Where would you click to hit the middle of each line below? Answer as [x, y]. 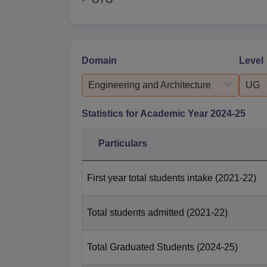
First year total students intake [150, 178]
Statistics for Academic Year [146, 113]
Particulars [123, 143]
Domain [99, 60]
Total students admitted [136, 212]
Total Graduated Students [141, 247]
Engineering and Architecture [150, 85]
